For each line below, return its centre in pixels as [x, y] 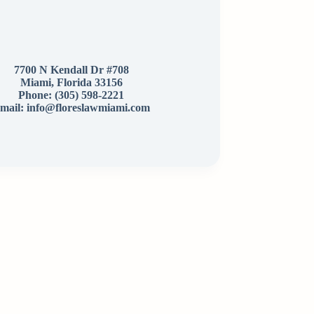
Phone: [37, 95]
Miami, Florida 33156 [71, 82]
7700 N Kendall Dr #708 [71, 69]
